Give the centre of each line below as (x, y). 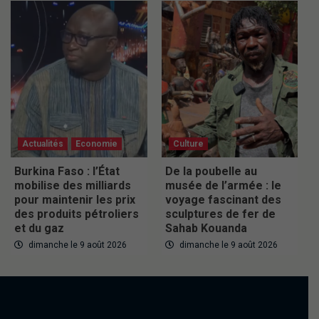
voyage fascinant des (223, 200)
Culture (188, 144)
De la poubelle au (211, 172)
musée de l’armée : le (223, 186)
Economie (96, 144)
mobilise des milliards (73, 186)
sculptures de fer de (220, 214)
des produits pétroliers (77, 214)
